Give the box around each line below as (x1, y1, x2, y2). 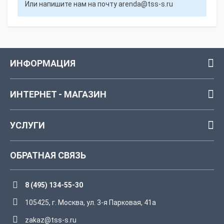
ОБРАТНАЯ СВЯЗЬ (10, 150, 86, 160)
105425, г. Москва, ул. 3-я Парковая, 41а (25, 198, 156, 206)
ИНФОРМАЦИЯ (10, 58, 75, 68)
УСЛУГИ (10, 120, 45, 130)
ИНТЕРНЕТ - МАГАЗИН (10, 89, 106, 99)
